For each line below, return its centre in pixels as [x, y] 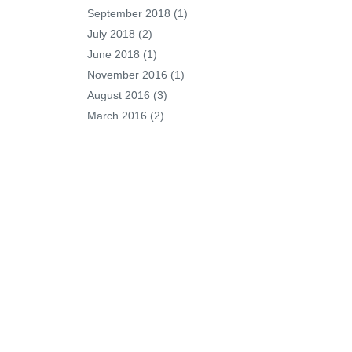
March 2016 [117, 115]
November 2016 [127, 75]
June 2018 [114, 54]
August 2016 [119, 95]
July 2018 [111, 34]
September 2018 [129, 13]
